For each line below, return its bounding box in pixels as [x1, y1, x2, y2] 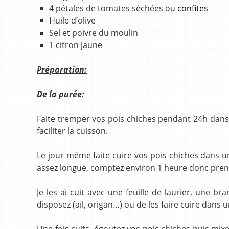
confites [177, 2, 208, 14]
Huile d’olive [49, 14, 96, 26]
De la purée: [37, 88, 84, 100]
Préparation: [37, 63, 87, 75]
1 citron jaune [49, 39, 102, 51]
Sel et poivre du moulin [49, 27, 138, 38]
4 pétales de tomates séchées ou [49, 2, 177, 14]
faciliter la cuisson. [37, 125, 108, 136]
